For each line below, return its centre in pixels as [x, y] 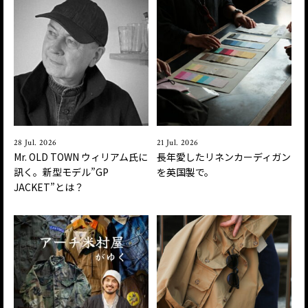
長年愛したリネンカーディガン [224, 157]
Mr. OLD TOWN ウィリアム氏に [81, 157]
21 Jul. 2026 [178, 143]
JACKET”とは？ [49, 187]
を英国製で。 [186, 172]
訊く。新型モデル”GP [61, 172]
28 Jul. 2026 [35, 143]
